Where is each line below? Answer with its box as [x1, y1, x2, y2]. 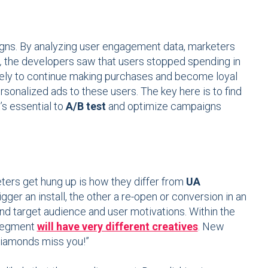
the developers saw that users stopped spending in [1, 54, 240, 68]
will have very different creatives [36, 220, 198, 233]
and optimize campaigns [105, 99, 221, 112]
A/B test [65, 99, 106, 112]
